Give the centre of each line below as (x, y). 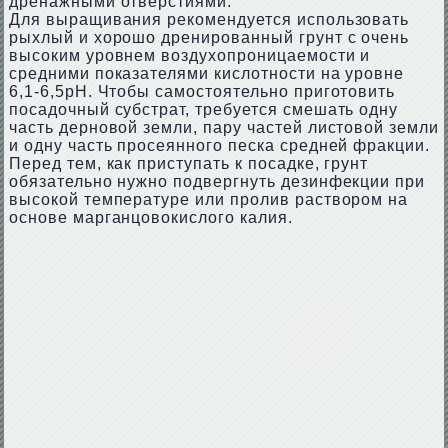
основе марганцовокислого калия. (150, 217)
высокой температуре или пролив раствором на (208, 199)
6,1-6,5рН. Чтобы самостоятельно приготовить (202, 91)
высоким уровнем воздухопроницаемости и (189, 55)
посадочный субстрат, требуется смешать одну (203, 109)
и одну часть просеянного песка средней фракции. (219, 145)
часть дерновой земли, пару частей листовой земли (224, 127)
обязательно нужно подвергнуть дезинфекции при (217, 181)
